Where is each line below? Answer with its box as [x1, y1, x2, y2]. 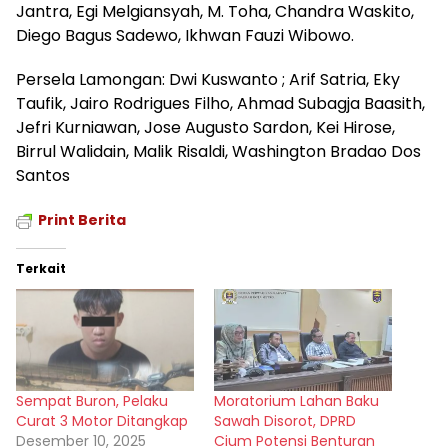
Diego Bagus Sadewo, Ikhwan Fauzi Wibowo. [16, 24, 354, 48]
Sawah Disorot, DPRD [214, 410, 356, 431]
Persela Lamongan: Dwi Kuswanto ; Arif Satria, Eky [16, 68, 400, 92]
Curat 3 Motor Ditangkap [16, 410, 188, 431]
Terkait [16, 260, 66, 278]
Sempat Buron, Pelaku [16, 390, 168, 411]
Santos [16, 164, 70, 188]
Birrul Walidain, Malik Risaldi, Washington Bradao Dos [16, 140, 421, 164]
